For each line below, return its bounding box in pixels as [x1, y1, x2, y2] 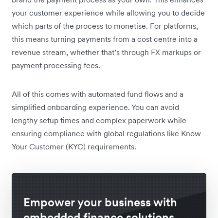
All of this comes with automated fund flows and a [12, 89, 183, 99]
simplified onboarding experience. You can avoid [12, 102, 179, 112]
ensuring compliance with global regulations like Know [12, 128, 201, 138]
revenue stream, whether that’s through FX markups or [12, 47, 201, 57]
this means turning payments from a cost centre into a [12, 34, 198, 44]
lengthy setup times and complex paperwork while [12, 115, 186, 125]
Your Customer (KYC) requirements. [12, 141, 136, 151]
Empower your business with [23, 194, 177, 210]
